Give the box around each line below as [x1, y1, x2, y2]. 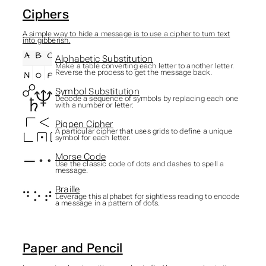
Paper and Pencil [22, 240, 123, 256]
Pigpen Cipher [55, 119, 113, 130]
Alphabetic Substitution [55, 53, 153, 65]
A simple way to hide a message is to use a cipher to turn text [22, 29, 230, 38]
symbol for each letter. [55, 134, 131, 142]
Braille [55, 184, 80, 195]
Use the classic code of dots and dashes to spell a [55, 160, 224, 169]
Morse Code [55, 151, 106, 163]
